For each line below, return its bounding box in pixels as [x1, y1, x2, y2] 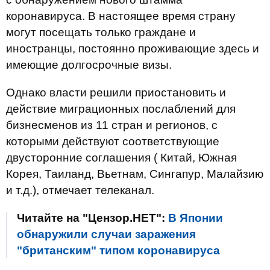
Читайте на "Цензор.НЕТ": [17, 212, 168, 224]
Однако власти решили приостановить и [6, 86, 226, 99]
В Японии [168, 212, 223, 224]
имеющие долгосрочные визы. [6, 58, 172, 71]
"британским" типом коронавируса [17, 244, 220, 257]
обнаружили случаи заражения [17, 228, 196, 240]
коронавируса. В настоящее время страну [6, 10, 236, 22]
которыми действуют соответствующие [6, 135, 219, 148]
